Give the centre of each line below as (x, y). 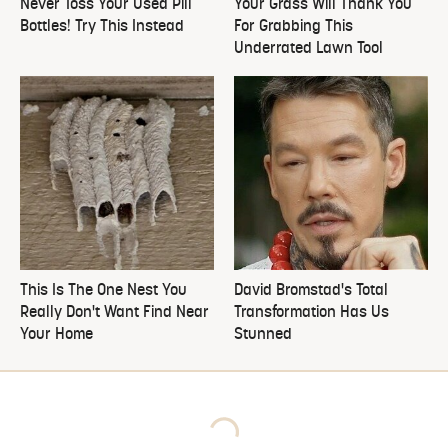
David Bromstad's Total (311, 291)
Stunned (263, 335)
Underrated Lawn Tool (308, 49)
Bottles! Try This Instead (102, 27)
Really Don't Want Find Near (114, 313)
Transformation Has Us (311, 313)
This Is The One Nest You (103, 291)
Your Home (56, 335)
